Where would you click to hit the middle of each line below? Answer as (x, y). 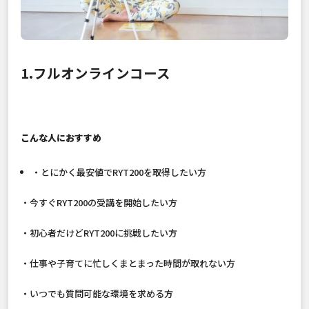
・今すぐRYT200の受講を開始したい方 (99, 203)
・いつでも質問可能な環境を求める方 (97, 294)
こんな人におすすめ (61, 138)
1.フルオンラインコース (97, 73)
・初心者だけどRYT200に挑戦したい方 (99, 233)
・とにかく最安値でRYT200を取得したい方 (119, 172)
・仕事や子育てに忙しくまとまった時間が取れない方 (128, 263)
